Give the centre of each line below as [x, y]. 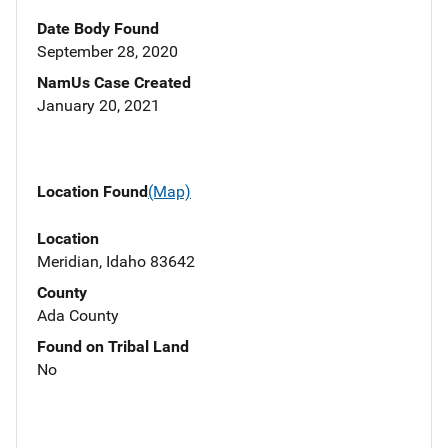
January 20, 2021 [98, 106]
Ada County [78, 315]
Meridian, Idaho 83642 [116, 261]
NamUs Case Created [114, 83]
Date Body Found [98, 29]
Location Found [92, 192]
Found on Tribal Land [113, 346]
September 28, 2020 [107, 52]
